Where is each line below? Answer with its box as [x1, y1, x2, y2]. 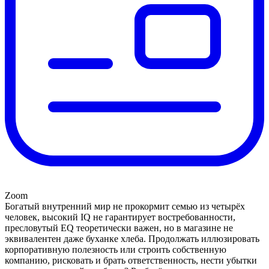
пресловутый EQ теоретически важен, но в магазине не [5, 223, 233, 234]
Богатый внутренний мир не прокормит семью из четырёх [5, 201, 245, 212]
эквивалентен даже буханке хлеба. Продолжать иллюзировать [5, 234, 259, 244]
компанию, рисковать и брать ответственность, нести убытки [5, 255, 257, 266]
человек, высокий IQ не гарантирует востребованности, [5, 212, 235, 223]
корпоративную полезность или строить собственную [5, 244, 226, 255]
